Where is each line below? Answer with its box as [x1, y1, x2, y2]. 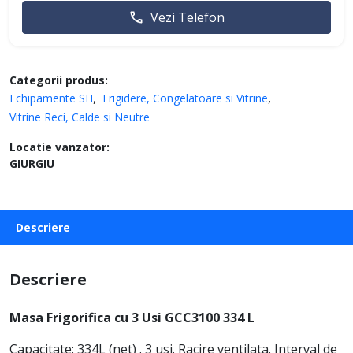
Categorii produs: [9, 72, 108, 87]
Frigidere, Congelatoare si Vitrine [102, 90, 268, 106]
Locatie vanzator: [9, 139, 110, 154]
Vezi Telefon [150, 8, 225, 26]
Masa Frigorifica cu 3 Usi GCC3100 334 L [9, 308, 255, 326]
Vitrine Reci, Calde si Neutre [9, 109, 150, 124]
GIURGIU [9, 155, 54, 171]
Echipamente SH [9, 90, 93, 106]
